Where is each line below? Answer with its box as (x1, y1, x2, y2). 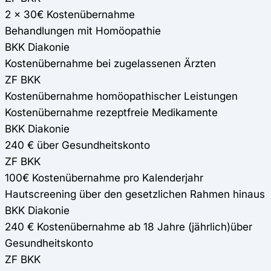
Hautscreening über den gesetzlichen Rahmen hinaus (5, 188, 265, 201)
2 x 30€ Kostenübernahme (5, 8, 135, 21)
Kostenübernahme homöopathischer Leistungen (5, 90, 238, 103)
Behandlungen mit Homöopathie (5, 24, 161, 38)
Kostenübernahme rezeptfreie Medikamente (5, 106, 218, 119)
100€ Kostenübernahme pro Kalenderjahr (5, 171, 203, 184)
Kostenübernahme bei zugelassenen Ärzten (5, 57, 216, 70)
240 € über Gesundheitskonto (5, 139, 150, 152)
